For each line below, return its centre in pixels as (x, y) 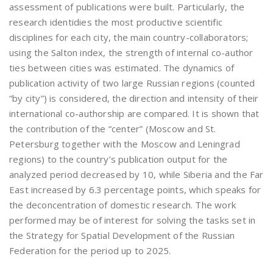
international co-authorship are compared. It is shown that (134, 113)
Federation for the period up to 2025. (90, 250)
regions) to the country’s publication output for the (119, 159)
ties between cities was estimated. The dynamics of (122, 68)
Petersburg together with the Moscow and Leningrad (125, 144)
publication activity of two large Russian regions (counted (132, 83)
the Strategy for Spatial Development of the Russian (122, 235)
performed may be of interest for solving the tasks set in (133, 220)
